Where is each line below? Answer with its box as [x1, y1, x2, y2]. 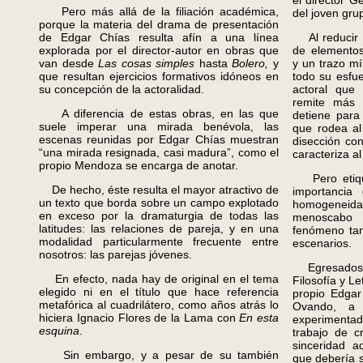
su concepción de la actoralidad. [39, 83, 204, 96]
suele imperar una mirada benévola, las [39, 120, 279, 133]
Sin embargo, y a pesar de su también [39, 348, 279, 361]
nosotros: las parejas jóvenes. [39, 248, 192, 261]
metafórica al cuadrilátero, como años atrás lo [39, 298, 279, 311]
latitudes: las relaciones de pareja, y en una [39, 222, 279, 235]
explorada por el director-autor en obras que [39, 44, 279, 57]
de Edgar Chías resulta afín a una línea [39, 31, 279, 44]
